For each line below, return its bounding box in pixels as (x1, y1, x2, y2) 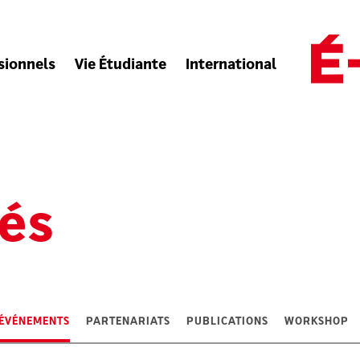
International (186, 59, 277, 73)
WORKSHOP (284, 317, 349, 327)
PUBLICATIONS (186, 317, 268, 327)
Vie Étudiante (75, 59, 167, 73)
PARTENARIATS (85, 317, 170, 327)
